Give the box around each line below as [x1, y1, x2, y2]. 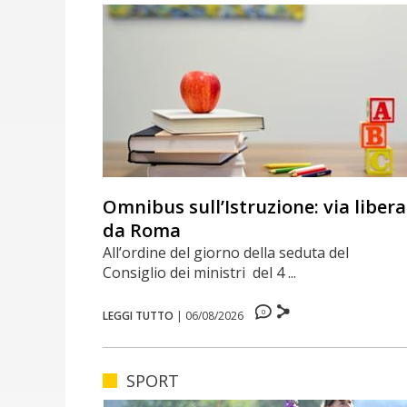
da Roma [103, 217, 182, 243]
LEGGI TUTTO [103, 307, 174, 323]
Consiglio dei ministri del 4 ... [103, 262, 297, 283]
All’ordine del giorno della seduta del [103, 242, 353, 263]
